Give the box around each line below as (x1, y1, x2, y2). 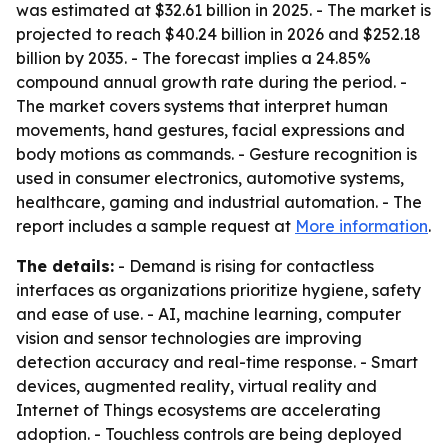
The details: (16, 256, 114, 276)
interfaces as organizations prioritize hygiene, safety (16, 280, 421, 300)
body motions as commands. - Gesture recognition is (16, 144, 417, 164)
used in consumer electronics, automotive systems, (16, 168, 404, 188)
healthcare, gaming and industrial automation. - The (16, 192, 422, 212)
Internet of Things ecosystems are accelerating (16, 400, 381, 420)
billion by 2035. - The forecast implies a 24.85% (16, 48, 371, 68)
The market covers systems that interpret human (16, 96, 388, 116)
